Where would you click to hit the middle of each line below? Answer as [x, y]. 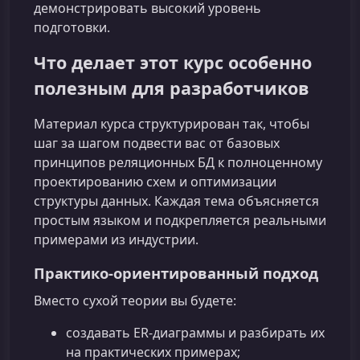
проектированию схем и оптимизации [155, 182]
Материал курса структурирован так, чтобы [172, 124]
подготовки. [72, 27]
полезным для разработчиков [172, 88]
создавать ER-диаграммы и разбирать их [195, 333]
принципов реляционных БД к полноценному [178, 163]
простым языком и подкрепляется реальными [180, 221]
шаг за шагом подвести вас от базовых [157, 143]
